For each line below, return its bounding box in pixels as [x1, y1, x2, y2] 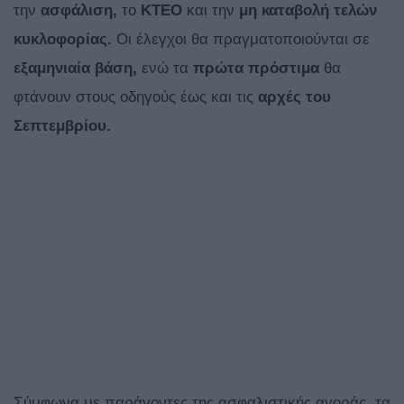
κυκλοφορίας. [14, 31, 116, 49]
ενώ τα [137, 60, 193, 78]
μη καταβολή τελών [239, 2, 377, 20]
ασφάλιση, [41, 2, 117, 20]
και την [182, 2, 239, 20]
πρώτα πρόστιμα [193, 60, 319, 78]
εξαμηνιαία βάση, [14, 60, 137, 78]
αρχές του [258, 88, 331, 106]
